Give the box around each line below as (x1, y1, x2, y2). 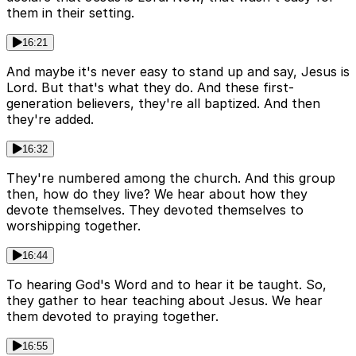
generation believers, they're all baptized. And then (6, 95, 320, 112)
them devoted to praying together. (6, 308, 219, 325)
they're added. (6, 111, 94, 128)
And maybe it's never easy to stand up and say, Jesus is (6, 64, 350, 80)
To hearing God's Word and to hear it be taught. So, (6, 277, 327, 293)
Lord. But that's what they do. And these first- (6, 79, 294, 96)
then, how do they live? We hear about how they (6, 186, 308, 203)
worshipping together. (6, 218, 141, 234)
